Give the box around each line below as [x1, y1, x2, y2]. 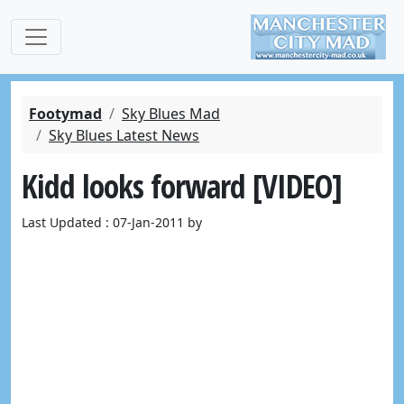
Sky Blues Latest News [49, 125, 199, 145]
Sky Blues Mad [122, 104, 220, 124]
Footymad [29, 104, 102, 124]
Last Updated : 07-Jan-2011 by [22, 214, 202, 231]
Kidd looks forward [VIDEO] [22, 164, 342, 207]
